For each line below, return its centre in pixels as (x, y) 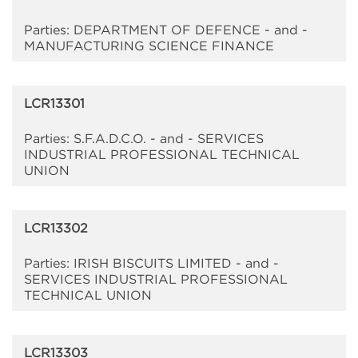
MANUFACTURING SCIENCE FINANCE (149, 46)
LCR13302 (56, 228)
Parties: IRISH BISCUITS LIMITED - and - (151, 263)
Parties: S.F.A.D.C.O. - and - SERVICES (144, 139)
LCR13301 (54, 103)
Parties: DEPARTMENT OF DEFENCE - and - (166, 30)
